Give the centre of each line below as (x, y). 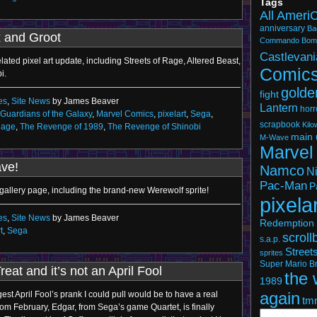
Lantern (279, 108)
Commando (279, 40)
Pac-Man (283, 186)
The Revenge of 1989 (62, 127)
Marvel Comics (125, 114)
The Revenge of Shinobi (154, 127)
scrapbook (280, 125)
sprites (271, 253)
